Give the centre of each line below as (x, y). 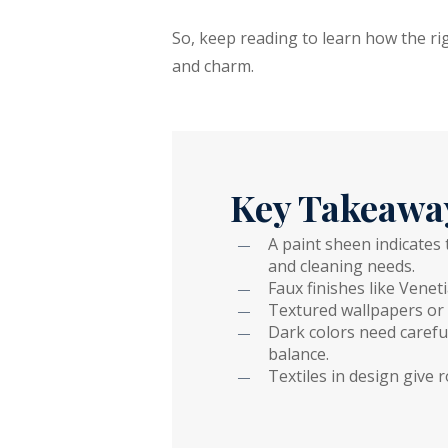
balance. (299, 353)
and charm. (213, 65)
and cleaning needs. (342, 265)
